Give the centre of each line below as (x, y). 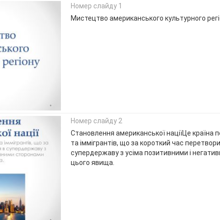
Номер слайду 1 (96, 6)
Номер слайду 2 (96, 121)
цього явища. (92, 162)
